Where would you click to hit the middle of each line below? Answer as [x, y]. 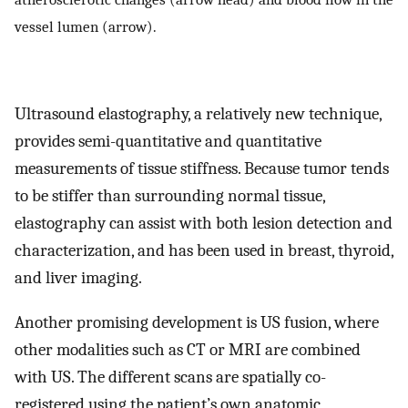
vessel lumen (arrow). [86, 26]
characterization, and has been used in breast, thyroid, [204, 251]
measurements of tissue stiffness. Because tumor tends [202, 169]
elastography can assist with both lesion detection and [204, 224]
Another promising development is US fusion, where [197, 322]
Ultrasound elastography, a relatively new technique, [198, 114]
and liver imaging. [78, 278]
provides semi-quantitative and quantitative [168, 142]
